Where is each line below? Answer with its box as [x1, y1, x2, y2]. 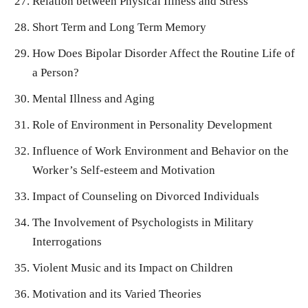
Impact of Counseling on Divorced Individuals [32, 190, 259, 203]
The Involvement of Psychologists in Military [32, 216, 254, 230]
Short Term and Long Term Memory [32, 21, 206, 34]
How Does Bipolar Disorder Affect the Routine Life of [32, 47, 295, 60]
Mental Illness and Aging [32, 92, 155, 106]
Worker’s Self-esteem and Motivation [32, 164, 215, 177]
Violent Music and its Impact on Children [32, 261, 233, 275]
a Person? [32, 66, 79, 80]
